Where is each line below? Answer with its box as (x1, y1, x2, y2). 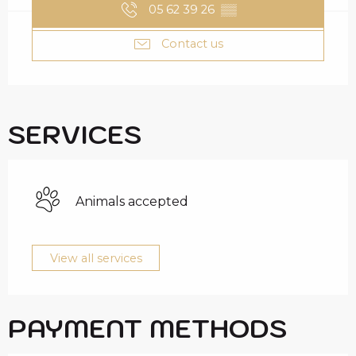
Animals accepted (75, 194, 188, 210)
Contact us (161, 37, 223, 52)
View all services (49, 250, 142, 265)
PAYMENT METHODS (8, 311, 287, 346)
